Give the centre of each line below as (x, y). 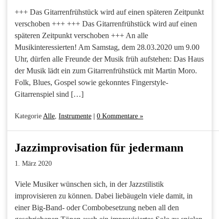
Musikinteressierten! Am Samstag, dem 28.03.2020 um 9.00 (107, 47)
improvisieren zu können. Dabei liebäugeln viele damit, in (104, 196)
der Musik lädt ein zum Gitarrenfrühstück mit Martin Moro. (106, 70)
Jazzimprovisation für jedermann (99, 147)
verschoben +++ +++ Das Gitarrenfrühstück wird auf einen (106, 23)
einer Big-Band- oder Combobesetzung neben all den (97, 207)
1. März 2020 (33, 163)
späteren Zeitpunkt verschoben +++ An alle (81, 35)
